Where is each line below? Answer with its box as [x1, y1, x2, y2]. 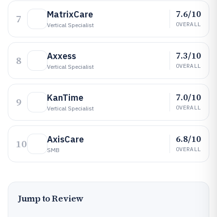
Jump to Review [18, 192, 84, 204]
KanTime [47, 92, 83, 103]
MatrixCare [47, 9, 93, 20]
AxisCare [47, 134, 84, 145]
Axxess [47, 50, 76, 62]
